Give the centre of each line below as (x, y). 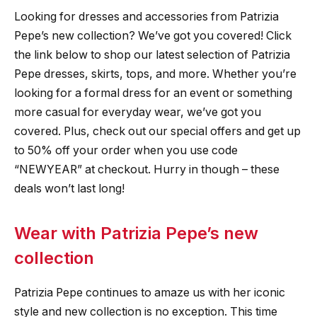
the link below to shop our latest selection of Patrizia (152, 54)
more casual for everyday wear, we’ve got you (138, 112)
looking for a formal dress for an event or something (153, 93)
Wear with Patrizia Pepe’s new (136, 233)
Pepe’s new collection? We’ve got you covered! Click (153, 35)
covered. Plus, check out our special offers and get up (157, 131)
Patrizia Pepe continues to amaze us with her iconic (150, 292)
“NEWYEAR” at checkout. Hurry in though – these (147, 169)
